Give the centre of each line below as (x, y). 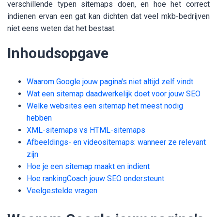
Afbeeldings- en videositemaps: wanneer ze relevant (116, 142)
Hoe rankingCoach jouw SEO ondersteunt (95, 179)
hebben (39, 118)
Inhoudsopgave (58, 53)
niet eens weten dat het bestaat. (62, 29)
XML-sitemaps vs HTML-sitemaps (86, 130)
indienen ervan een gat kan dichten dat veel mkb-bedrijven (108, 16)
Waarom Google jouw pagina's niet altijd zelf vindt (110, 82)
